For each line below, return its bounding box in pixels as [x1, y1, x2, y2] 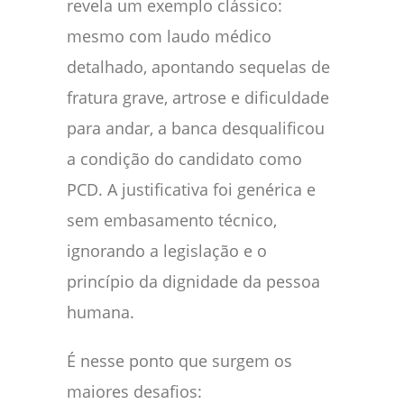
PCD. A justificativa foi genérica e [67, 178, 316, 200]
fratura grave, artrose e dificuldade [67, 86, 329, 108]
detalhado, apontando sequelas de [67, 55, 330, 78]
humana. [67, 300, 134, 323]
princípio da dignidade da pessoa [67, 270, 320, 292]
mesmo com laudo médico [67, 24, 271, 47]
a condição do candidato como [67, 147, 302, 170]
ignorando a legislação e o [67, 239, 267, 262]
